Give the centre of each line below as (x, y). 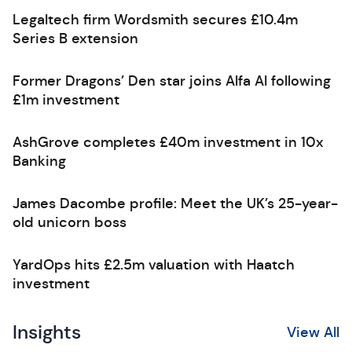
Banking (39, 161)
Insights (47, 332)
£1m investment (66, 100)
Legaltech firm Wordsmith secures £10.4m (155, 20)
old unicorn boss (70, 222)
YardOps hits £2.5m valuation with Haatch (154, 265)
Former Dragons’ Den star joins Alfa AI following (172, 81)
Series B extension (75, 38)
